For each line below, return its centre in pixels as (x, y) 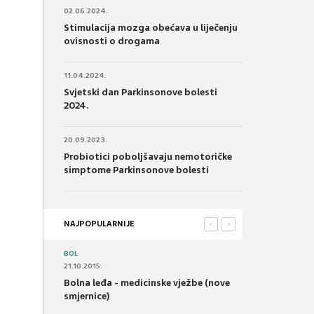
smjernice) (87, 296)
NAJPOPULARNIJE (99, 223)
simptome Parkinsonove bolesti (136, 170)
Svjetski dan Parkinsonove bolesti (141, 92)
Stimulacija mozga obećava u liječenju (151, 27)
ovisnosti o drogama (112, 41)
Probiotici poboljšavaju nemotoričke (148, 156)
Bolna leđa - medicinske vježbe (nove (147, 282)
